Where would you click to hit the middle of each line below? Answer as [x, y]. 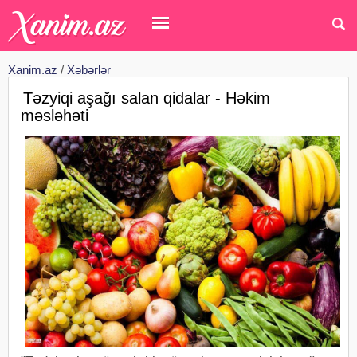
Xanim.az [33, 70]
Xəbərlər [89, 70]
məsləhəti [55, 116]
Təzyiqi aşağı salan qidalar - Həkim [147, 98]
